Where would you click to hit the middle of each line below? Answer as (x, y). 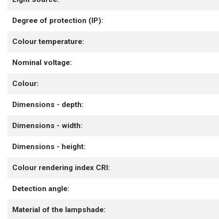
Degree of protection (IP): (58, 21)
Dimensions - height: (49, 147)
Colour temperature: (48, 42)
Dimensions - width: (47, 126)
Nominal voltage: (42, 63)
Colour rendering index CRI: (61, 168)
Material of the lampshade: (59, 210)
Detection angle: (41, 189)
